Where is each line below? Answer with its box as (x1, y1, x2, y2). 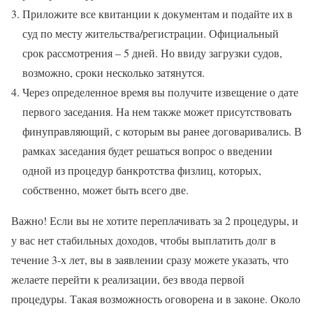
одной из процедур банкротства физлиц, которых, (22, 163, 261, 178)
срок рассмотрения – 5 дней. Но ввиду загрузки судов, (22, 45, 282, 61)
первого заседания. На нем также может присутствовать (22, 104, 291, 119)
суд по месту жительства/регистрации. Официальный (22, 26, 279, 41)
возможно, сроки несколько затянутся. (22, 65, 205, 80)
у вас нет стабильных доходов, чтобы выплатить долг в (11, 233, 276, 248)
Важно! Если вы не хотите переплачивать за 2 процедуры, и (11, 213, 298, 228)
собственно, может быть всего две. (22, 182, 189, 198)
